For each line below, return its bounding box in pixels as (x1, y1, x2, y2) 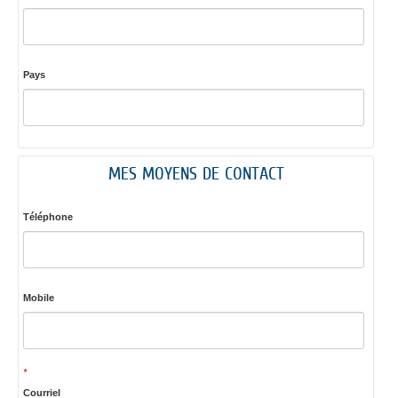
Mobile (22, 292, 54, 304)
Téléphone (22, 211, 73, 222)
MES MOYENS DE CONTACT (107, 162, 284, 183)
